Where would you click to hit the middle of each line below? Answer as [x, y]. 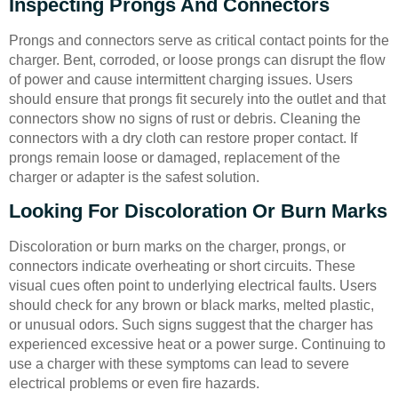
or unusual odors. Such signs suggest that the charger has [191, 325]
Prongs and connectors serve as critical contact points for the [199, 40]
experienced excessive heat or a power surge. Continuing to [197, 345]
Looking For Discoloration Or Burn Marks [198, 211]
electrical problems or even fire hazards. [134, 384]
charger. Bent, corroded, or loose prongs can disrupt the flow [197, 60]
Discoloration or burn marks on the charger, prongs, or [177, 247]
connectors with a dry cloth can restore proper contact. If [183, 138]
